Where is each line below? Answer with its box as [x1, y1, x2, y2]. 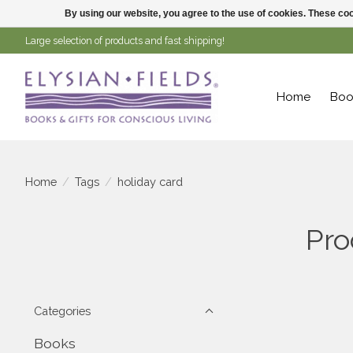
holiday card [117, 174, 183, 188]
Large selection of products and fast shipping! [25, 35, 225, 46]
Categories [34, 304, 91, 318]
